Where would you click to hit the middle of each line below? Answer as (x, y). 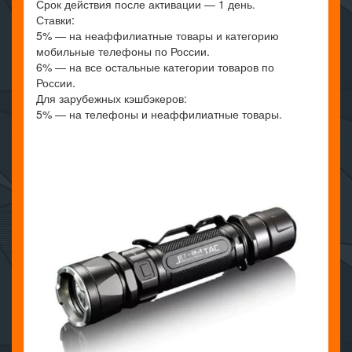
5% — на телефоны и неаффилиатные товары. (159, 114)
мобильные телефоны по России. (123, 51)
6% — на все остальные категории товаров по (155, 66)
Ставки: (55, 19)
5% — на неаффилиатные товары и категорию (158, 35)
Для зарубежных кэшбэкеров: (112, 98)
